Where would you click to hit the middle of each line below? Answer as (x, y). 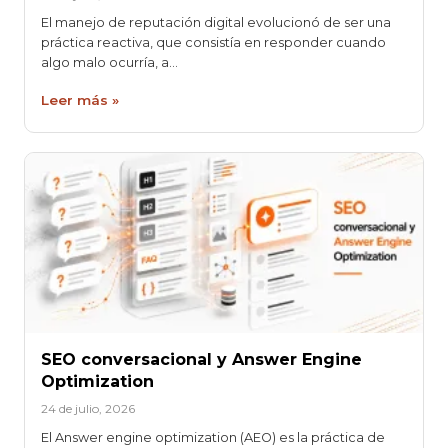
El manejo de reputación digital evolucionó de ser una (216, 23)
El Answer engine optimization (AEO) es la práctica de (213, 437)
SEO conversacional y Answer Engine (201, 359)
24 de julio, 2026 (88, 409)
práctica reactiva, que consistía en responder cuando (213, 43)
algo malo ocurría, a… (109, 63)
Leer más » (80, 100)
